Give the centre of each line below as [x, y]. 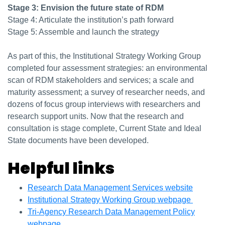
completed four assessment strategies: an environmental [107, 68]
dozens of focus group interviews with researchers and [104, 104]
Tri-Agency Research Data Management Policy [111, 212]
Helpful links [61, 168]
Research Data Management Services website [110, 188]
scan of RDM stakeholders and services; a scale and [101, 80]
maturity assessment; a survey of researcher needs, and [106, 92]
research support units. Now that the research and [96, 117]
